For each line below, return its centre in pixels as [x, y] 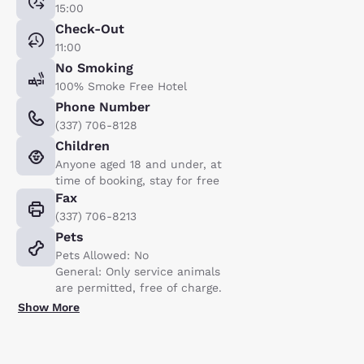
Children [82, 145]
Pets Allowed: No [102, 255]
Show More [49, 307]
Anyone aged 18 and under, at [139, 164]
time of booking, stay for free [137, 180]
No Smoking [94, 67]
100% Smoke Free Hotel [121, 86]
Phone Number [103, 106]
